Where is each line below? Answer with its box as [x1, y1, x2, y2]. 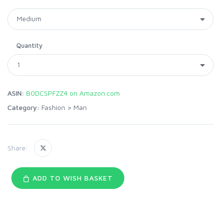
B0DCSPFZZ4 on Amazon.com [26, 88, 120, 97]
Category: [7, 103, 39, 111]
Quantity [16, 41, 42, 49]
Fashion [41, 103, 65, 111]
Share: [7, 144, 28, 152]
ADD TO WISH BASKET [30, 173, 113, 182]
